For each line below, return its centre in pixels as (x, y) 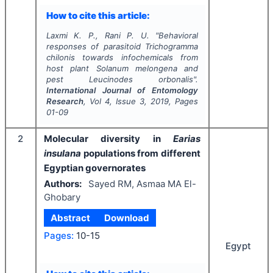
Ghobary (62, 197)
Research (65, 101)
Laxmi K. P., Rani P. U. (97, 35)
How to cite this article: (98, 16)
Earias (187, 138)
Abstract (71, 218)
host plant (71, 68)
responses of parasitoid (96, 46)
